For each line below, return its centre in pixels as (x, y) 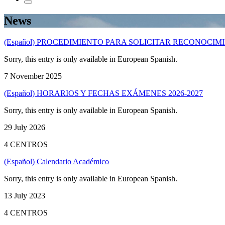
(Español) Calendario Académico (57, 161)
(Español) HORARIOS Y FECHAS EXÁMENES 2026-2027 (103, 93)
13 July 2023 (25, 195)
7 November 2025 (33, 76)
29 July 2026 (25, 127)
